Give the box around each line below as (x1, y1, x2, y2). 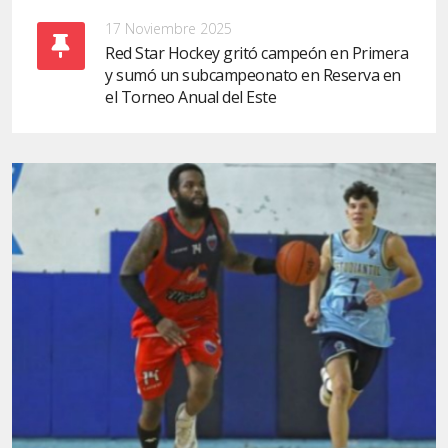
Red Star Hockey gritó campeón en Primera (105, 41, 408, 64)
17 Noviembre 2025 (105, 18, 232, 38)
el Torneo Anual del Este (105, 85, 276, 108)
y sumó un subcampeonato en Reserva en (105, 63, 401, 86)
